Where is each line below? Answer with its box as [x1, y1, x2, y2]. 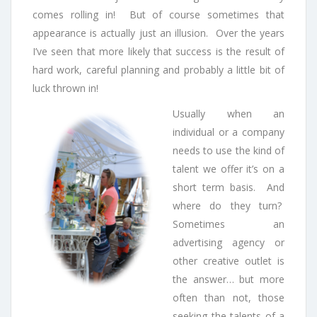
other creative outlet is [173, 254, 284, 268]
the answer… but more [173, 272, 284, 287]
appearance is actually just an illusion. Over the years [33, 26, 284, 40]
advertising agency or [173, 236, 284, 250]
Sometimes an [173, 217, 284, 231]
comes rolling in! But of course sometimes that [33, 8, 284, 22]
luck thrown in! [33, 81, 98, 96]
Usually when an [173, 107, 284, 121]
